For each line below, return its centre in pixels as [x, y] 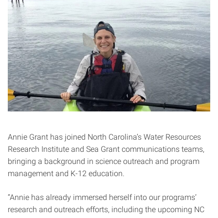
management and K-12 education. [67, 173]
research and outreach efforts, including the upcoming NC [106, 209]
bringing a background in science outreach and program [104, 161]
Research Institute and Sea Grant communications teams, [106, 149]
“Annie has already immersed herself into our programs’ [102, 197]
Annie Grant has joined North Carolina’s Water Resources [104, 137]
